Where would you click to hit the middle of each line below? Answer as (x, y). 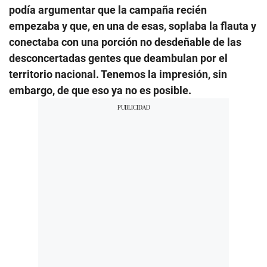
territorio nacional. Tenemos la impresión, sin (118, 74)
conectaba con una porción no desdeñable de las (125, 42)
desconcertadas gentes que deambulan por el (118, 58)
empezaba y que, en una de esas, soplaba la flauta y (133, 26)
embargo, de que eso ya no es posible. (100, 90)
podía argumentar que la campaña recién (108, 10)
